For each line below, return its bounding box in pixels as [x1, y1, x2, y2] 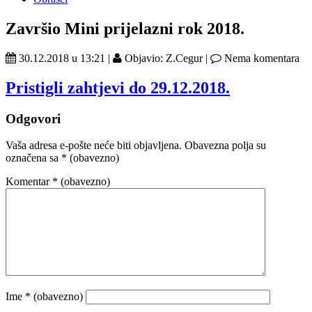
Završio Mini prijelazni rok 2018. [6, 19, 244, 38]
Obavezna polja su [185, 139, 266, 152]
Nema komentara [221, 52, 299, 64]
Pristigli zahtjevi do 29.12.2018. [6, 78, 230, 97]
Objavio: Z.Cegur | [122, 52, 210, 64]
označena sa [6, 152, 61, 164]
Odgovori [6, 111, 61, 126]
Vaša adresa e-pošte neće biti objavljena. [6, 139, 182, 152]
